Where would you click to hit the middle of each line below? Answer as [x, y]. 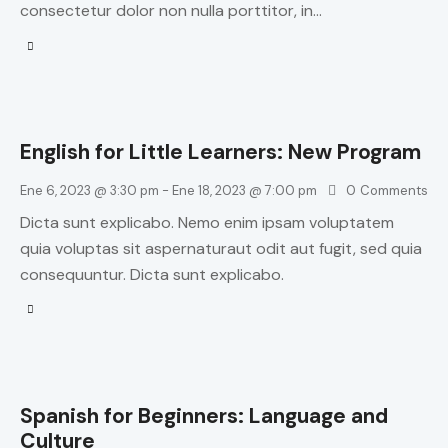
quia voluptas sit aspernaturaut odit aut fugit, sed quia [221, 248]
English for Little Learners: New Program [220, 152]
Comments [393, 191]
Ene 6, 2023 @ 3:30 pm [89, 191]
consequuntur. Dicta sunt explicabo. [152, 274]
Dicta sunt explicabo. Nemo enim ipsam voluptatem [207, 222]
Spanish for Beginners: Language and [204, 415]
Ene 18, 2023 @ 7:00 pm [244, 191]
